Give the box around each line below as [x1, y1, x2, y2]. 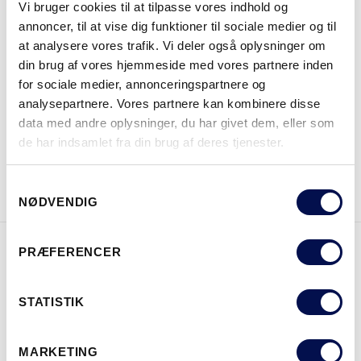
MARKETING [19, 345, 98, 359]
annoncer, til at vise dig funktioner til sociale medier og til [19, 19, 336, 33]
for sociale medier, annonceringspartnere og [19, 77, 266, 91]
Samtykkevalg [6, 179, 83, 193]
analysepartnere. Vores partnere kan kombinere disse [19, 96, 321, 110]
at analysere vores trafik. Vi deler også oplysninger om [19, 38, 326, 52]
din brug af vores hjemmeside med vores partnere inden [19, 57, 334, 72]
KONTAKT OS [268, 160, 345, 176]
